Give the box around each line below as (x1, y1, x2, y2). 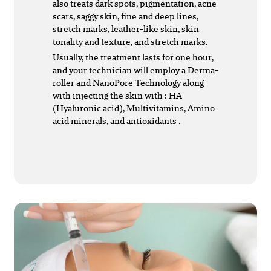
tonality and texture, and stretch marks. (53, 35, 207, 48)
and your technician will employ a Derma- (53, 64, 218, 77)
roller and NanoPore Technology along (53, 76, 204, 90)
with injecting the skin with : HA (53, 89, 182, 102)
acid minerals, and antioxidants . (53, 114, 180, 128)
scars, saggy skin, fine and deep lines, (53, 10, 198, 23)
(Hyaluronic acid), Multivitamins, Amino (53, 102, 215, 115)
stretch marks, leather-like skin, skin (53, 22, 199, 36)
